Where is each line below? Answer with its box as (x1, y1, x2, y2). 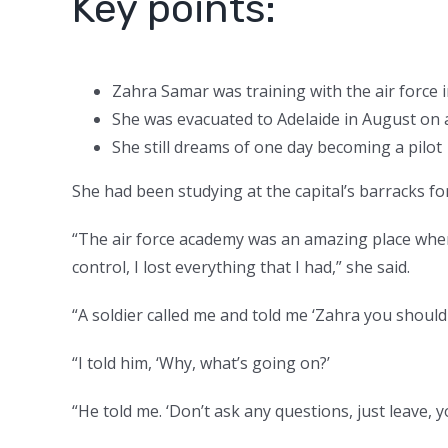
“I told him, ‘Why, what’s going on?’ (72, 351, 330, 374)
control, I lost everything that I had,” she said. (72, 255, 410, 278)
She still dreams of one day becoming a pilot (112, 135, 442, 158)
